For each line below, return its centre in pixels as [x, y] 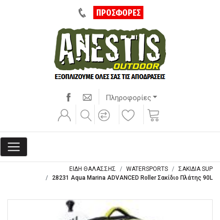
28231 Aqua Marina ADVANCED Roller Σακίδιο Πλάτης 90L [132, 178]
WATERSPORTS [147, 169]
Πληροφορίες [128, 97]
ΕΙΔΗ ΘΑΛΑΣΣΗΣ [93, 169]
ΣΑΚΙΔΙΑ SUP [195, 169]
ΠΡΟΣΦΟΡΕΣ [118, 13]
